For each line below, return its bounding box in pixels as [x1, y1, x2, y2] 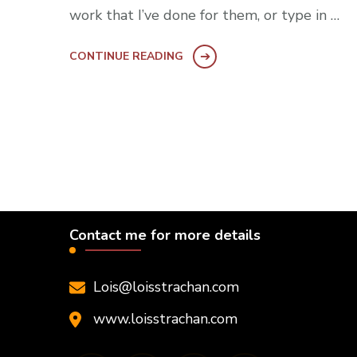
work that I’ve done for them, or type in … [69, 5, 339, 25]
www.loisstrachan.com [93, 308, 237, 328]
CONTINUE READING [69, 48, 183, 64]
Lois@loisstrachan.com [93, 277, 239, 296]
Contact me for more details [69, 225, 261, 245]
